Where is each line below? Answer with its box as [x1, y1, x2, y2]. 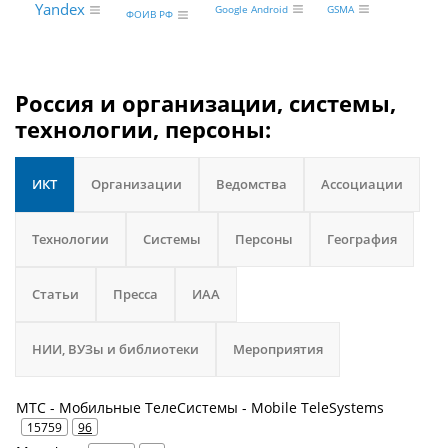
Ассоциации [321, 174, 403, 193]
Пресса [113, 284, 158, 303]
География [327, 229, 397, 248]
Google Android [214, 2, 288, 17]
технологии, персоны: [15, 113, 271, 144]
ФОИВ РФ [125, 7, 173, 22]
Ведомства [216, 174, 287, 193]
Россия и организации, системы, [15, 87, 396, 118]
